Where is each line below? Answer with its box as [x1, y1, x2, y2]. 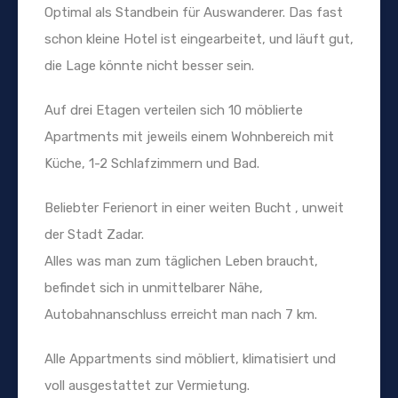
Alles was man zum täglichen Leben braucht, [44, 252, 318, 269]
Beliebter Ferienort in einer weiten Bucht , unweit [44, 199, 344, 216]
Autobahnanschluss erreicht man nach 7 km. [44, 306, 317, 322]
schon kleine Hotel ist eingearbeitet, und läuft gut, [44, 30, 354, 47]
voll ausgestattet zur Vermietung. [44, 377, 250, 394]
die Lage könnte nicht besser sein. [44, 57, 254, 74]
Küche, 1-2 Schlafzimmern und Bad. [44, 155, 259, 171]
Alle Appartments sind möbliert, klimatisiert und [44, 350, 336, 367]
